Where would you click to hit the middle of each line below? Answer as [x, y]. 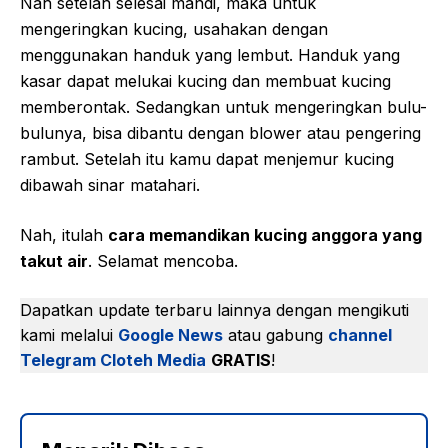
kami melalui [69, 335]
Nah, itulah [64, 235]
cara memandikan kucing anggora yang [265, 235]
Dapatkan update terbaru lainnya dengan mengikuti [214, 310]
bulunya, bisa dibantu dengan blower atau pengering [220, 133]
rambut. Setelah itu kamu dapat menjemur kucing [207, 159]
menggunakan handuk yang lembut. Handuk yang [210, 55]
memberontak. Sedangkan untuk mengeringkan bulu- [223, 107]
